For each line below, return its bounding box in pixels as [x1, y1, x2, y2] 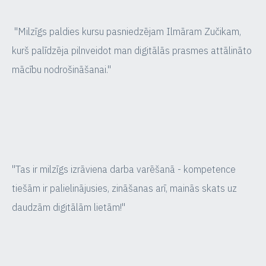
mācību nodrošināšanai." [12, 64, 113, 75]
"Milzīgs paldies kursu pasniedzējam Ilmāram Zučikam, [12, 26, 241, 37]
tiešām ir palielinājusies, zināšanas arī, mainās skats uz [12, 182, 237, 194]
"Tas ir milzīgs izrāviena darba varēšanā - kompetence [12, 163, 236, 175]
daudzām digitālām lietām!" [12, 201, 125, 213]
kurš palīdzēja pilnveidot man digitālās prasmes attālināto [12, 45, 252, 56]
